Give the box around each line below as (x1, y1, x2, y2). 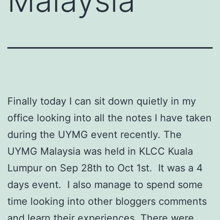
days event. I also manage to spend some (7, 178, 203, 191)
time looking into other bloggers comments (7, 195, 207, 207)
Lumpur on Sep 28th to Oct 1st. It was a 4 (7, 162, 203, 174)
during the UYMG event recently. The (7, 128, 182, 140)
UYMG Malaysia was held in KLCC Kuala (7, 145, 193, 157)
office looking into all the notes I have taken (7, 111, 212, 124)
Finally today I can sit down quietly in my (7, 95, 196, 107)
